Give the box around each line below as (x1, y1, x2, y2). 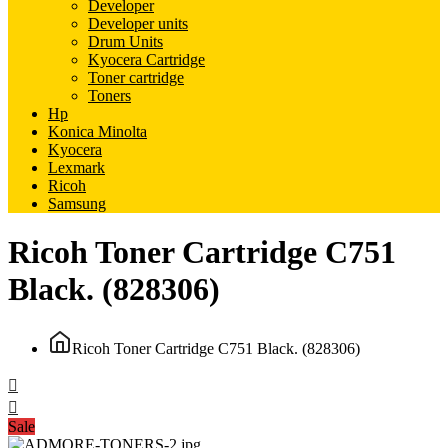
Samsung (48, 195, 106, 212)
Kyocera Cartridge (88, 51, 205, 68)
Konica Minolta (48, 123, 147, 140)
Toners (88, 87, 131, 104)
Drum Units (88, 33, 163, 50)
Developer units (88, 15, 188, 32)
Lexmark (48, 159, 105, 176)
